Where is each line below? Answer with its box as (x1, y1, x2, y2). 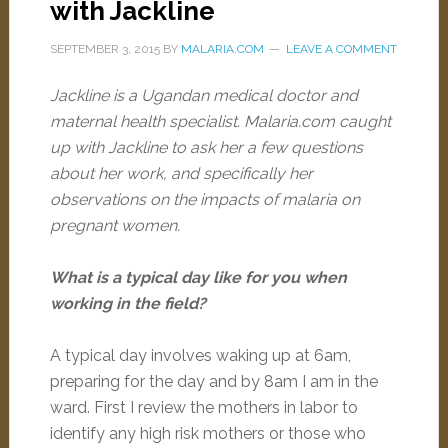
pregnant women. (49, 216, 184, 235)
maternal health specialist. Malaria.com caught (49, 112, 391, 131)
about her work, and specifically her (49, 164, 313, 183)
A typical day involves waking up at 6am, (49, 346, 351, 365)
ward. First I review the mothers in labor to (49, 398, 358, 417)
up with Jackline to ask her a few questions (49, 138, 363, 157)
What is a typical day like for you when (49, 268, 347, 287)
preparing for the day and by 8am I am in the (49, 372, 378, 391)
